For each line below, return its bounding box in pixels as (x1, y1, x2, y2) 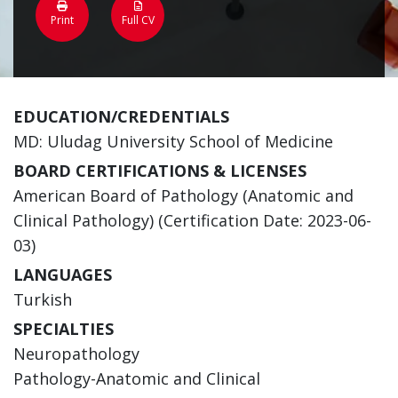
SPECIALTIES (13, 318, 114, 340)
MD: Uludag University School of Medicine (13, 131, 333, 153)
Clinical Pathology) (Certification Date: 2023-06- (13, 210, 371, 232)
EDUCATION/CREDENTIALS (13, 106, 229, 128)
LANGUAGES (13, 264, 112, 286)
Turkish (13, 289, 72, 311)
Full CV (121, 12, 155, 28)
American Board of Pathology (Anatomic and (13, 185, 354, 207)
